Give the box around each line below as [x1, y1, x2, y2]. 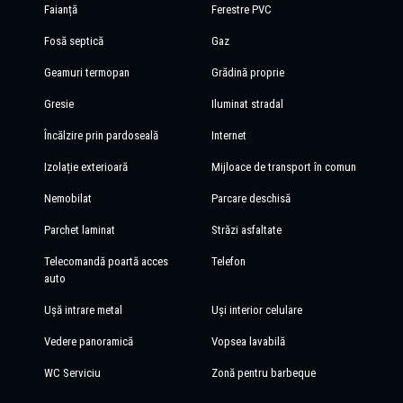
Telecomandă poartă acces [43, 254, 168, 268]
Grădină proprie [211, 65, 285, 79]
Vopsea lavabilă [211, 334, 286, 348]
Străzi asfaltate [211, 222, 282, 237]
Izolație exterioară [43, 159, 128, 174]
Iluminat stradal [211, 96, 284, 111]
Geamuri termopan [43, 65, 130, 79]
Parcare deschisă [211, 191, 291, 205]
